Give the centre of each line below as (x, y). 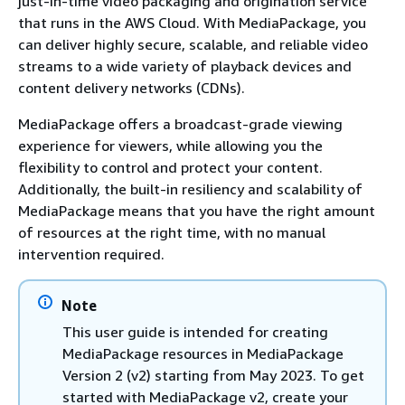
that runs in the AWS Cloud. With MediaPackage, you (192, 23)
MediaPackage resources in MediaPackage (203, 353)
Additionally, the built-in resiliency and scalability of (190, 189)
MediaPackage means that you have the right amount (197, 211)
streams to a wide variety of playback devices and (185, 66)
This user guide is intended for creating (195, 332)
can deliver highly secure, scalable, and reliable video (193, 44)
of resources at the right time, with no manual (172, 232)
